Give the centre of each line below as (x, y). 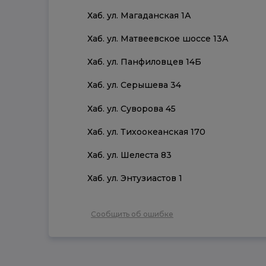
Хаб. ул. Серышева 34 (134, 85)
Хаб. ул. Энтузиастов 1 (135, 178)
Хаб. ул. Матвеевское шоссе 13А (158, 38)
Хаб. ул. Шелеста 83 (129, 155)
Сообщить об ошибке (132, 214)
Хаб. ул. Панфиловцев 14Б (144, 62)
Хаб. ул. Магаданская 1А (139, 15)
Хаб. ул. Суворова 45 (132, 108)
